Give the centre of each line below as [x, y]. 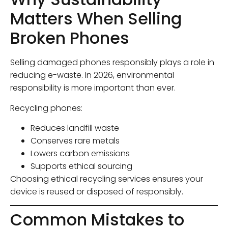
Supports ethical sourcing [81, 166]
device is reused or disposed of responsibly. [97, 191]
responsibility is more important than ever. [93, 88]
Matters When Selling [96, 19]
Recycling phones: [46, 108]
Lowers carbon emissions [80, 153]
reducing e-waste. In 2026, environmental [92, 75]
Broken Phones [70, 38]
